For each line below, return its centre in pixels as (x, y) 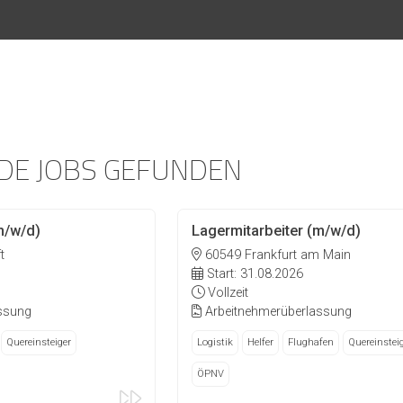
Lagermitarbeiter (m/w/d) (276, 231)
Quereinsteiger (39, 342)
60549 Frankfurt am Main (276, 255)
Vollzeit (226, 292)
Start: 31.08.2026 (253, 273)
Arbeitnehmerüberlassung (276, 311)
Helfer (260, 342)
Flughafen (310, 342)
